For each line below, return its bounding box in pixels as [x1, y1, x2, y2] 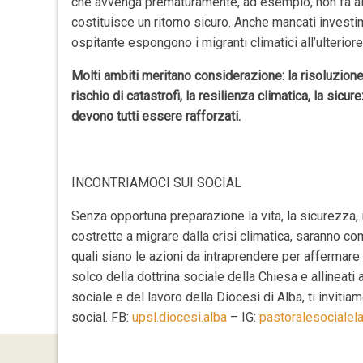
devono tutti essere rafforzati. [71, 109, 241, 124]
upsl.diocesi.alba [132, 310, 228, 325]
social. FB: [71, 310, 133, 325]
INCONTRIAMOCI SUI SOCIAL [71, 175, 242, 190]
